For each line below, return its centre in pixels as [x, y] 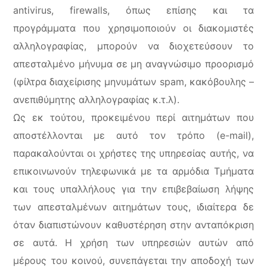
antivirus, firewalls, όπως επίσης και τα [133, 10]
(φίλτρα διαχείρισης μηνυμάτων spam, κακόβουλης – [133, 82]
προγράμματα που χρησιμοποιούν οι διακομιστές [133, 28]
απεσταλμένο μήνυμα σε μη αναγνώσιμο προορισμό [133, 64]
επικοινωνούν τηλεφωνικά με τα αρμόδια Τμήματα [133, 171]
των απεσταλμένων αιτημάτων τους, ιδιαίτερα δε [133, 207]
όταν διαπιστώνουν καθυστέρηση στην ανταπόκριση [133, 225]
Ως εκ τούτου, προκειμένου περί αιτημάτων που [133, 117]
